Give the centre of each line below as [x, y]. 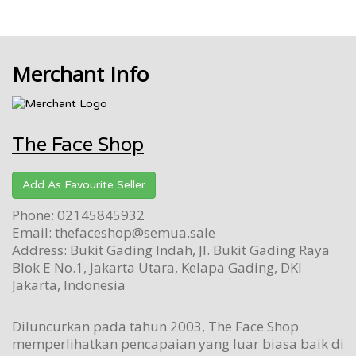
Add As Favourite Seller [84, 184]
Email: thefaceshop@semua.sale [114, 232]
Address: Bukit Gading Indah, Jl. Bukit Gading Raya [171, 250]
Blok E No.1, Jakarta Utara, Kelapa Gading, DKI [157, 267]
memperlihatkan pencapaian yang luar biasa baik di [178, 343]
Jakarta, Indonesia [69, 284]
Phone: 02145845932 [78, 215]
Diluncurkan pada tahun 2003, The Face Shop [155, 326]
